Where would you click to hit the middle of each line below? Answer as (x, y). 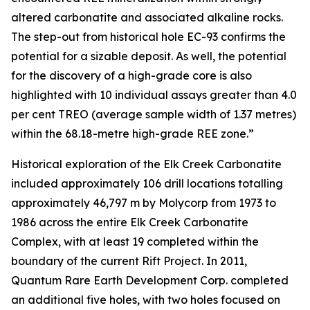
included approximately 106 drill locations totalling (147, 183)
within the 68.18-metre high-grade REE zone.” (133, 133)
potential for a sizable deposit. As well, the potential (149, 56)
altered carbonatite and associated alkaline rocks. (147, 17)
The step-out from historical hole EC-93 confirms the (148, 36)
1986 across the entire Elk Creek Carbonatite (130, 222)
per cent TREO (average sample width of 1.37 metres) (154, 114)
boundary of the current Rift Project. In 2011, (129, 261)
